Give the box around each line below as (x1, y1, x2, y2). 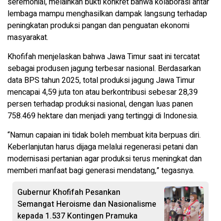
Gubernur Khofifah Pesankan (17, 186, 120, 198)
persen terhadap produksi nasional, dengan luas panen (7, 98, 193, 110)
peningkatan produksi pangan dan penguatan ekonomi (7, 19, 189, 32)
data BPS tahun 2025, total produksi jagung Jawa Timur (7, 74, 195, 86)
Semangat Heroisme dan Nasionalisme (17, 198, 156, 210)
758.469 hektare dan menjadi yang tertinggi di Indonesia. (7, 110, 198, 122)
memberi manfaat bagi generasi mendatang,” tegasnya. (7, 164, 194, 177)
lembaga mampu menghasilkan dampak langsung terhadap (7, 7, 207, 20)
